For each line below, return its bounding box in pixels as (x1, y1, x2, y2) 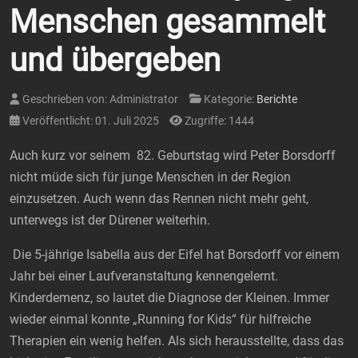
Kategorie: (201, 93, 257, 107)
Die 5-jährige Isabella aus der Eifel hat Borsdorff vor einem (10, 247, 340, 263)
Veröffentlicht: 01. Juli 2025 (22, 114, 159, 129)
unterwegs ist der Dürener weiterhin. (10, 213, 210, 229)
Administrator (109, 93, 178, 107)
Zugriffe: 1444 (185, 114, 254, 129)
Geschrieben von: (20, 93, 109, 107)
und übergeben (10, 42, 221, 79)
